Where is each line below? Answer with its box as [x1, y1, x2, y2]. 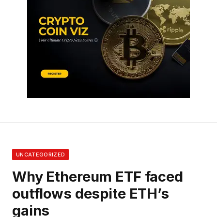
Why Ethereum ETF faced [12, 168, 183, 186]
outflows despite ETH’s [12, 185, 169, 202]
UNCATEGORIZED [16, 151, 65, 158]
